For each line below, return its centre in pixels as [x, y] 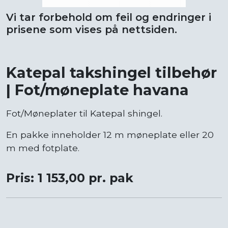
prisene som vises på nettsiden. [92, 29]
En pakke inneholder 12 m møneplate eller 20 [110, 134]
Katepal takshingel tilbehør [111, 72]
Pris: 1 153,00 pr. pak [70, 178]
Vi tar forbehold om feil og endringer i [109, 17]
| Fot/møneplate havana [97, 90]
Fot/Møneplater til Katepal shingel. [84, 113]
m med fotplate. [43, 148]
